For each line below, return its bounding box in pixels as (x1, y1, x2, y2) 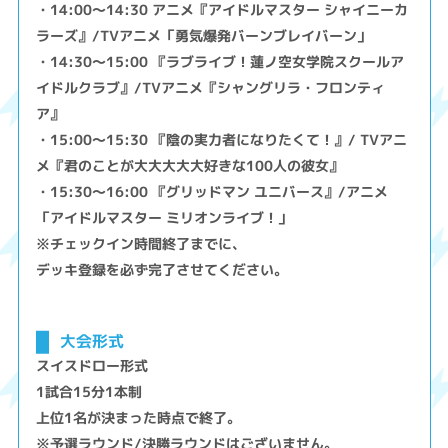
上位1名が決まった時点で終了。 (36, 406, 242, 428)
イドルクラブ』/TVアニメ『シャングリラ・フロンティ (36, 77, 386, 99)
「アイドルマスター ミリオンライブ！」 (36, 207, 293, 229)
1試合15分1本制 (36, 380, 143, 402)
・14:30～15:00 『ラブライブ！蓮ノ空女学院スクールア (36, 51, 405, 73)
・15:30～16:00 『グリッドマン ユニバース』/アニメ (36, 181, 389, 203)
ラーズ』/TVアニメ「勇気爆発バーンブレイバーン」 (36, 25, 372, 47)
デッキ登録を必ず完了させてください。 (36, 259, 289, 281)
